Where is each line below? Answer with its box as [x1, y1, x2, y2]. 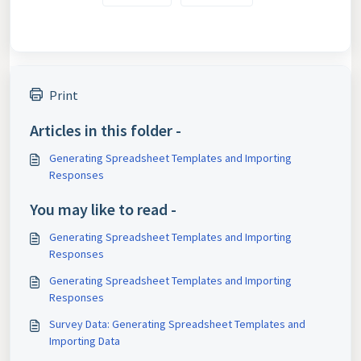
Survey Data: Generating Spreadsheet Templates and [49, 316, 305, 331]
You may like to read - [30, 198, 176, 219]
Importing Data [49, 333, 120, 348]
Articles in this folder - [30, 119, 181, 140]
